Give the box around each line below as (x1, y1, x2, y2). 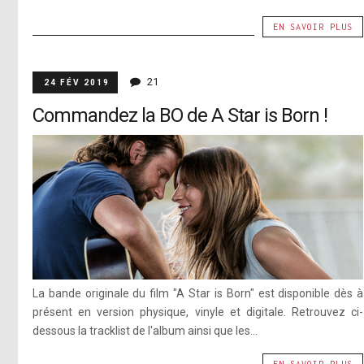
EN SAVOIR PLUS (273, 22, 353, 32)
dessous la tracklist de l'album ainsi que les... (32, 324, 258, 338)
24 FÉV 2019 (43, 78, 110, 88)
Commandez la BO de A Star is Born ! (32, 104, 327, 128)
